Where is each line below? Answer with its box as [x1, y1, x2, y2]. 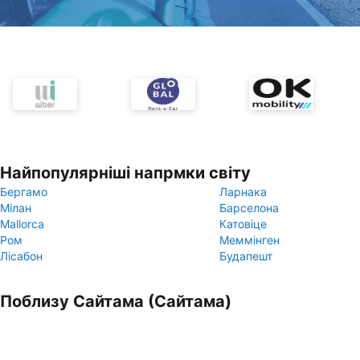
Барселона [219, 201, 279, 215]
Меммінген [219, 233, 280, 247]
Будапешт [219, 249, 272, 263]
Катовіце [219, 217, 267, 231]
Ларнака [219, 185, 267, 198]
